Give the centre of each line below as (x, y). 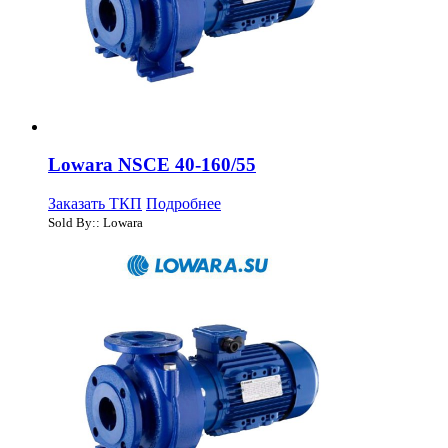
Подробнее (183, 204)
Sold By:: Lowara (95, 223)
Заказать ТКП (95, 204)
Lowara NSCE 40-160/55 (152, 165)
